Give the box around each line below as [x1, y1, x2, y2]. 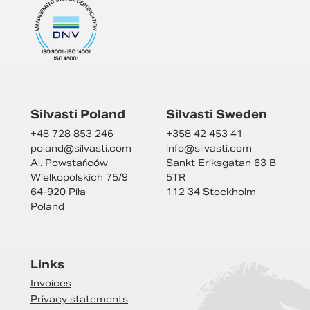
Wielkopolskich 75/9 [30, 172, 128, 184]
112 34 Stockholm [166, 186, 256, 199]
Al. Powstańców [30, 157, 108, 170]
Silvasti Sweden [166, 107, 267, 122]
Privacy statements [30, 293, 128, 306]
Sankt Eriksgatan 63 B [166, 157, 276, 170]
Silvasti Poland [30, 107, 125, 122]
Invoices [30, 277, 71, 290]
